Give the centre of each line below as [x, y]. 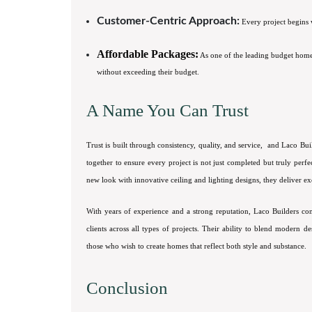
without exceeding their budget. [148, 72]
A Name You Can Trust [167, 110]
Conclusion [127, 288]
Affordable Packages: [148, 54]
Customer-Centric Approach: [168, 21]
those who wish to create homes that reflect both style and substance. [196, 246]
